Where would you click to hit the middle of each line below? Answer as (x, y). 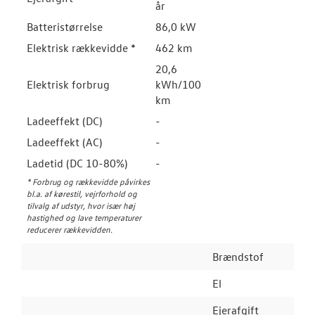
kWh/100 (178, 84)
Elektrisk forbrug (68, 84)
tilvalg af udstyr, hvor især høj (81, 205)
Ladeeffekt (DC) (64, 121)
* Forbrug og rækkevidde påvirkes (88, 181)
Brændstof (238, 257)
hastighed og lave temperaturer (84, 217)
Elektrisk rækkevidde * (81, 48)
